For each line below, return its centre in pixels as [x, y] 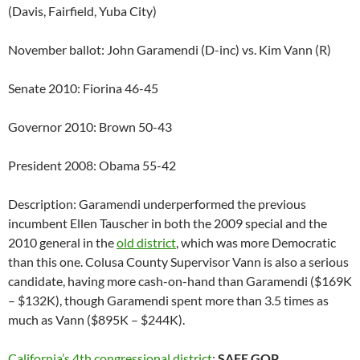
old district [146, 243]
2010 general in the [62, 243]
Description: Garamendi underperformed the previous [157, 204]
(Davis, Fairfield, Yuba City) [82, 11]
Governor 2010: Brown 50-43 [90, 127]
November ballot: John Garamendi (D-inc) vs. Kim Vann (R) [170, 50]
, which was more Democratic [256, 243]
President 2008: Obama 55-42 [92, 166]
